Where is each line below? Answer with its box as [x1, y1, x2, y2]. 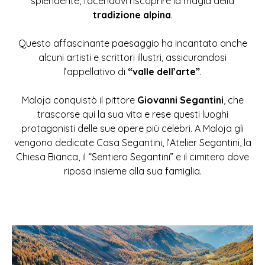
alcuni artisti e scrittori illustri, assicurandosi [38, 51, 227, 63]
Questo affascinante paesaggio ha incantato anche [18, 37, 247, 49]
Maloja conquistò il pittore [21, 94, 137, 106]
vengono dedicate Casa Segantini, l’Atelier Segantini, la [14, 137, 251, 148]
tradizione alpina [92, 9, 171, 21]
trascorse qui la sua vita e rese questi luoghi [37, 108, 228, 120]
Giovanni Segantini [137, 94, 224, 106]
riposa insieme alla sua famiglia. [63, 165, 202, 177]
